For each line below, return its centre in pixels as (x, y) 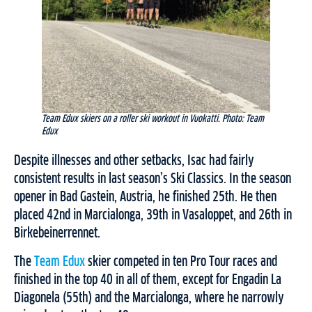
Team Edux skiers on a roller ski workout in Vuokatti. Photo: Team (153, 119)
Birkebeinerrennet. (57, 233)
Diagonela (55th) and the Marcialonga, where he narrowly (149, 298)
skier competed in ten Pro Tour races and (181, 262)
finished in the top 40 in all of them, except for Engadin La (148, 280)
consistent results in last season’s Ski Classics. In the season (153, 179)
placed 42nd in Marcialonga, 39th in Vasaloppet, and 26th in (153, 215)
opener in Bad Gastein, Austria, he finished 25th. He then (145, 197)
